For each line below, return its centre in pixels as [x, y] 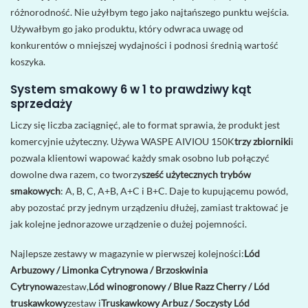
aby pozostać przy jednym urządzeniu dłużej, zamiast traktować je [149, 208]
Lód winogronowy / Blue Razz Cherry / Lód [179, 286]
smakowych [35, 191]
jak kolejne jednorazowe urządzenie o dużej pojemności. [129, 224]
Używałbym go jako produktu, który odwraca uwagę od [127, 28]
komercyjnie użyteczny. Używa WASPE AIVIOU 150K [122, 142]
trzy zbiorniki [263, 142]
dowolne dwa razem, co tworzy [76, 175]
